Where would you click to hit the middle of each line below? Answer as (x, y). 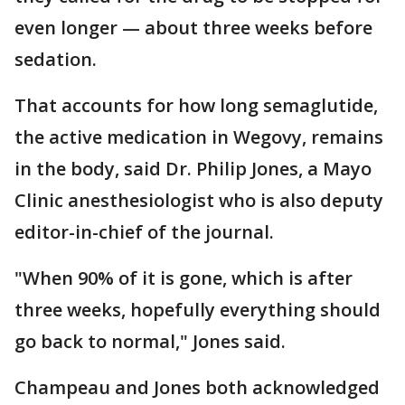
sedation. (56, 59)
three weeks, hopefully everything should (198, 309)
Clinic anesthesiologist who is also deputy (199, 200)
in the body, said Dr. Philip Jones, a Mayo (193, 168)
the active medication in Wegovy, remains (199, 137)
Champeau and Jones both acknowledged (197, 387)
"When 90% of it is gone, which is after (184, 278)
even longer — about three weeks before (193, 27)
